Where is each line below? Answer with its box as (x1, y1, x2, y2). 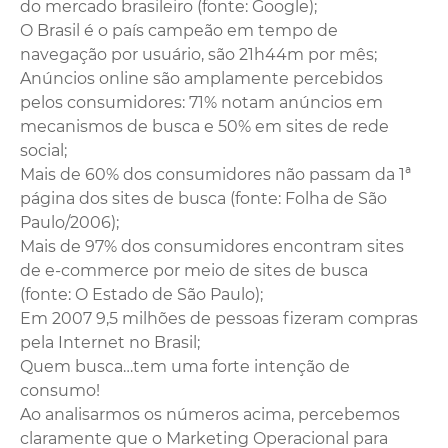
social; (20, 141, 67, 161)
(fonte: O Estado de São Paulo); (20, 285, 263, 305)
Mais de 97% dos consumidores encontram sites (20, 237, 404, 257)
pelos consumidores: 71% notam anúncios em (20, 93, 383, 113)
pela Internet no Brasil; (20, 333, 200, 353)
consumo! (20, 381, 100, 401)
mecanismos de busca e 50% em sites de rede (20, 117, 389, 137)
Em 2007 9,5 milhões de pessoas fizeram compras (20, 309, 418, 329)
